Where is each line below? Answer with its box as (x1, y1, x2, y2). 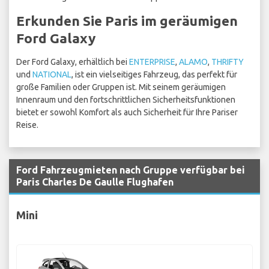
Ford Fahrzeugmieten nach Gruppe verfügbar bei (16, 165, 245, 176)
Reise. (16, 120, 38, 130)
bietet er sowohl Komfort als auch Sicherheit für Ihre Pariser (16, 107, 238, 118)
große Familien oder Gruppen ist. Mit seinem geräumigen (16, 82, 226, 92)
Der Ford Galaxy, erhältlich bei (16, 57, 129, 67)
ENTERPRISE (129, 57, 175, 67)
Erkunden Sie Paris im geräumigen (16, 13, 238, 29)
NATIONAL (32, 70, 71, 80)
